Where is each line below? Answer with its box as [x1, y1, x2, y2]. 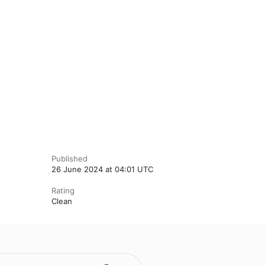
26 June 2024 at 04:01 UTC [51, 164, 153, 174]
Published [51, 153, 88, 163]
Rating [51, 185, 75, 195]
